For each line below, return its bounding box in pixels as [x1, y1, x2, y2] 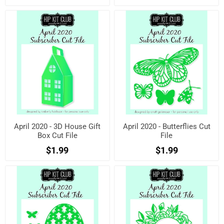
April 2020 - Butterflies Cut [122, 121, 210, 131]
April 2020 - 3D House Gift [14, 121, 101, 131]
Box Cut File [37, 130, 77, 140]
